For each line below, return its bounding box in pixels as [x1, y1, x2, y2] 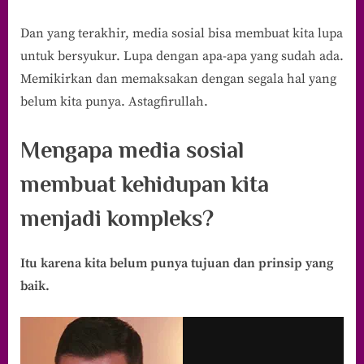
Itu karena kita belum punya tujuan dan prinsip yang [20, 254, 333, 271]
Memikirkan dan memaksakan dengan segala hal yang [20, 71, 336, 88]
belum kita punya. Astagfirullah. [20, 93, 208, 110]
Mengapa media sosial [20, 136, 244, 163]
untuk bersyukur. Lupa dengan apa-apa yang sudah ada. [20, 48, 344, 65]
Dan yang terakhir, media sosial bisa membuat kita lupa [20, 25, 343, 42]
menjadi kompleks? [20, 205, 214, 232]
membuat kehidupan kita [20, 171, 269, 197]
